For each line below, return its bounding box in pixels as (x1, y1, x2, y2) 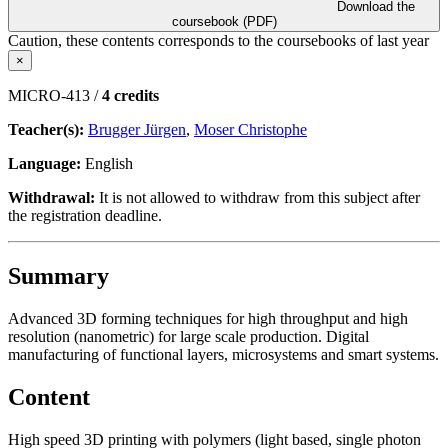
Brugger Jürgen (88, 120, 186, 138)
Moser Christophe (194, 120, 307, 138)
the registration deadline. (8, 206, 162, 224)
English (81, 154, 133, 172)
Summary (8, 262, 109, 289)
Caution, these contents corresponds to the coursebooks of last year (8, 31, 429, 49)
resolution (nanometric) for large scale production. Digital (8, 327, 369, 345)
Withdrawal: (8, 188, 95, 206)
